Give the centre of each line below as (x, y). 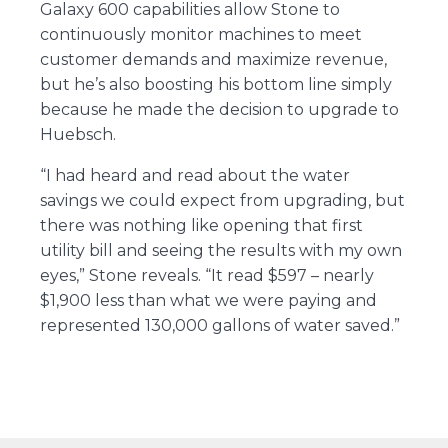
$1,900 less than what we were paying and (208, 300)
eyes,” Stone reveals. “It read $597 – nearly (206, 275)
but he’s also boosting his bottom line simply (215, 84)
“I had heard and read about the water (194, 175)
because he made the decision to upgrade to (219, 109)
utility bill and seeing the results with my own (220, 250)
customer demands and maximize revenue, (213, 59)
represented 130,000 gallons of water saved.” (219, 325)
